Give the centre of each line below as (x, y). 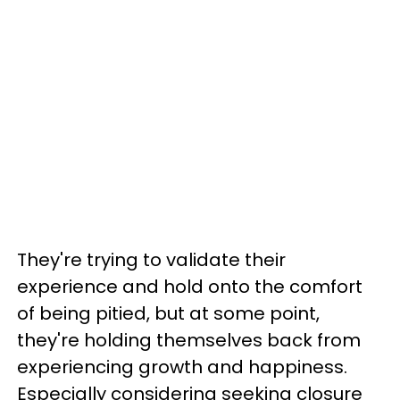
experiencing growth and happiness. (182, 367)
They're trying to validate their (151, 260)
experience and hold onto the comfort (190, 287)
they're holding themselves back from (189, 340)
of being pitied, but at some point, (168, 313)
